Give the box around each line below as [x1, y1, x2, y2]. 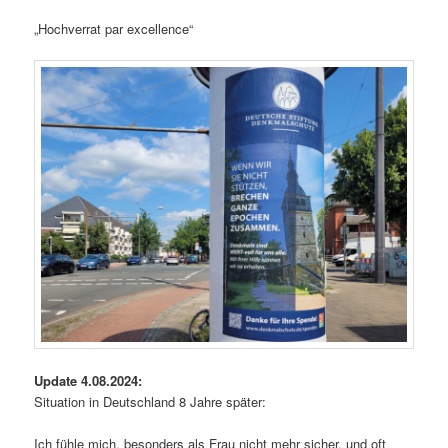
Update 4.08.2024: [34, 370, 143, 390]
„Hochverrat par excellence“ [34, 19, 194, 39]
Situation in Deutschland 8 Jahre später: [34, 391, 267, 411]
